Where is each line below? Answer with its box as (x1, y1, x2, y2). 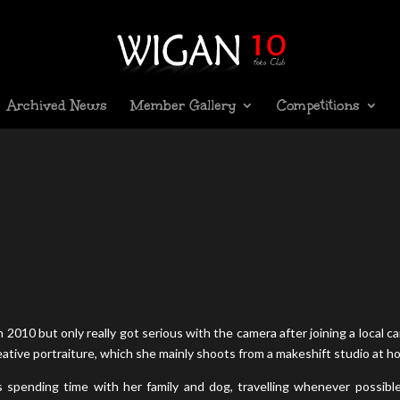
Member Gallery (130, 96, 236, 114)
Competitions (277, 96, 360, 114)
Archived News (7, 96, 107, 114)
